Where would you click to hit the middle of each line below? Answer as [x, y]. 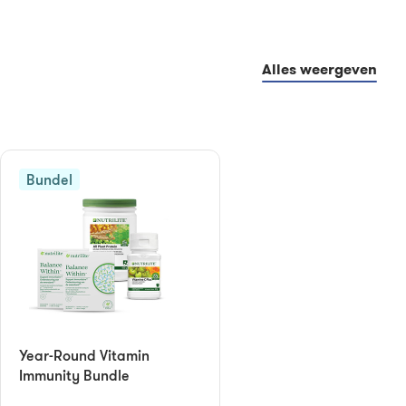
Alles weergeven [319, 69]
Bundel [49, 179]
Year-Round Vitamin [84, 355]
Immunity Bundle [74, 375]
